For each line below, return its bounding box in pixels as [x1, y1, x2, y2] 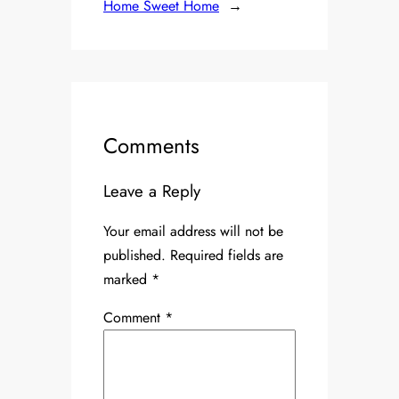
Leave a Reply [103, 178, 200, 203]
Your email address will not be [103, 220, 283, 241]
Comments [103, 129, 199, 161]
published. [103, 244, 166, 265]
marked [103, 268, 151, 289]
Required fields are [170, 244, 283, 265]
